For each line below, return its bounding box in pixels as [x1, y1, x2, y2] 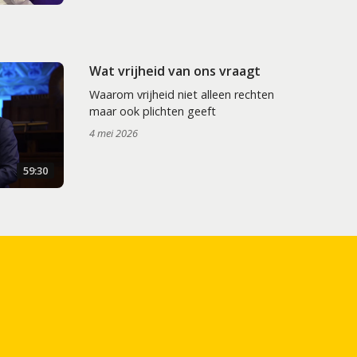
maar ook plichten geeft [88, 104, 216, 120]
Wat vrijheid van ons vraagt [88, 62, 261, 80]
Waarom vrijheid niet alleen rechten [88, 87, 274, 103]
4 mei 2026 [88, 126, 138, 141]
